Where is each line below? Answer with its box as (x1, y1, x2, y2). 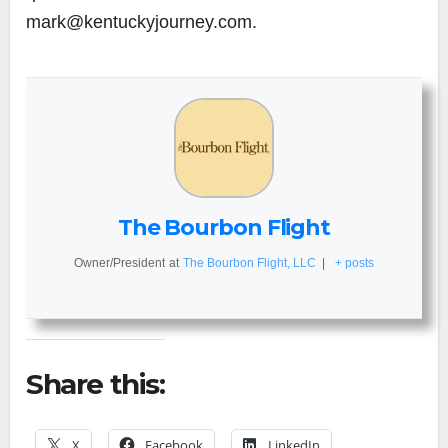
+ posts (335, 255, 375, 270)
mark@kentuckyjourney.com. (26, 11, 257, 32)
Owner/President (73, 255, 165, 270)
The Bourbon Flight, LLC (182, 255, 316, 270)
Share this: (26, 366, 165, 401)
